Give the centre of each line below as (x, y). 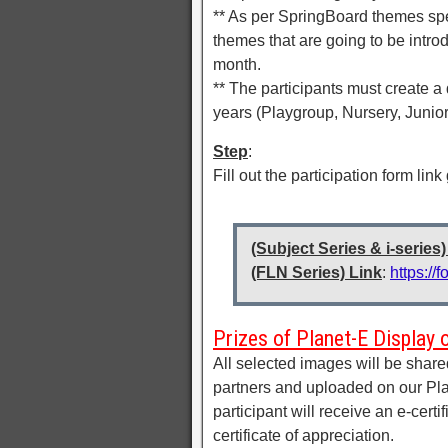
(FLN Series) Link (316, 272)
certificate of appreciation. (303, 435)
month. (237, 64)
